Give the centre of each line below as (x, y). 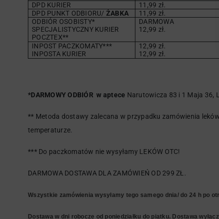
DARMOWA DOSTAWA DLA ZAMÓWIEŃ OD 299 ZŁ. (107, 173)
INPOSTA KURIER (60, 54)
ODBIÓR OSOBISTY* (64, 22)
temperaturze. (50, 130)
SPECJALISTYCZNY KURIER (76, 29)
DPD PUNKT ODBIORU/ (69, 13)
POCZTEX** (50, 37)
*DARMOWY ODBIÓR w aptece (77, 95)
